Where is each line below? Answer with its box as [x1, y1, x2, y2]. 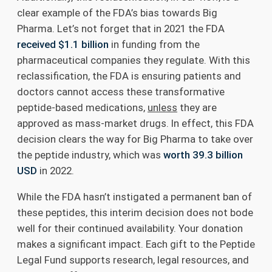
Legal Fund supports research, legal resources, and [17, 253, 249, 266]
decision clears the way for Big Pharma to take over [17, 132, 253, 145]
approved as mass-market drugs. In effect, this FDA [17, 117, 254, 129]
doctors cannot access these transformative [17, 85, 225, 98]
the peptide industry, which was [17, 148, 163, 161]
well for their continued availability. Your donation [17, 222, 243, 234]
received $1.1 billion [17, 38, 109, 50]
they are [177, 101, 217, 114]
